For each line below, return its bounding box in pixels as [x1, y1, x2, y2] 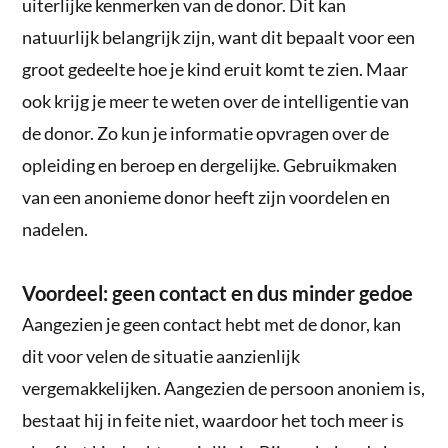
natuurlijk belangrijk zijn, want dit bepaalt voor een [22, 25, 416, 48]
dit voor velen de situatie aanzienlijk [22, 344, 301, 367]
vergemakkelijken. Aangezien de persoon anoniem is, [22, 376, 426, 399]
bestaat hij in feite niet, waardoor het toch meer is [22, 408, 405, 431]
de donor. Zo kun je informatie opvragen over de [22, 121, 390, 144]
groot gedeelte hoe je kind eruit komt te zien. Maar [22, 57, 409, 80]
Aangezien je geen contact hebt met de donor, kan [22, 312, 402, 335]
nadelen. [22, 217, 89, 240]
